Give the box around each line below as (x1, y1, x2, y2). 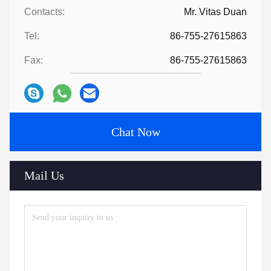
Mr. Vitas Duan (184, 7, 247, 18)
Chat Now (111, 125, 160, 139)
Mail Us (24, 169, 64, 183)
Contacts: (24, 7, 65, 18)
